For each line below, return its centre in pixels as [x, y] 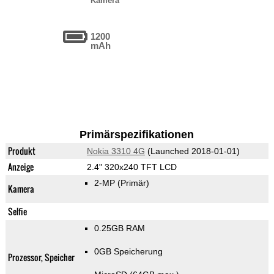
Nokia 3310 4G [116, 151]
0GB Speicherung [128, 252]
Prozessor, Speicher [41, 257]
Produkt [21, 151]
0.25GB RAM [119, 228]
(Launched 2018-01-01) [192, 151]
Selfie [17, 212]
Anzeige [20, 167]
